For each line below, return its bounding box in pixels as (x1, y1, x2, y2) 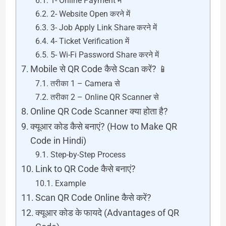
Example (54, 179, 86, 188)
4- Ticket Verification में (50, 36, 129, 46)
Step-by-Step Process (50, 150, 126, 159)
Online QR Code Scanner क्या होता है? (30, 106, 168, 117)
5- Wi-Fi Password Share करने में (50, 50, 159, 60)
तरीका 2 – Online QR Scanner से (50, 92, 159, 102)
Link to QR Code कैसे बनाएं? (35, 163, 136, 174)
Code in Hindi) (30, 135, 87, 146)
